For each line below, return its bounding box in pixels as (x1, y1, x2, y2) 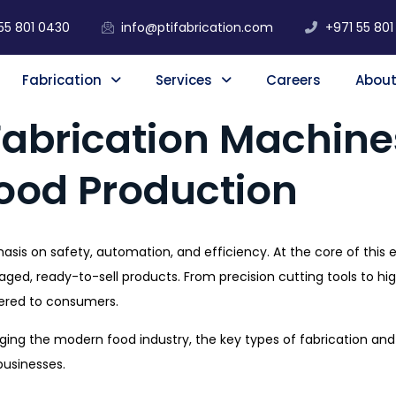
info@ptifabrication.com (121, 18, 273, 36)
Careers (265, 71, 321, 90)
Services (155, 71, 212, 90)
